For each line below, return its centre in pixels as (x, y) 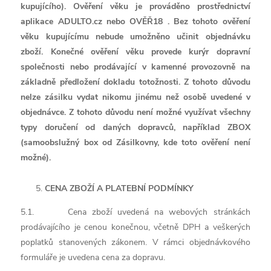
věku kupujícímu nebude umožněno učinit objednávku (135, 37)
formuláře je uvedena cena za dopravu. (93, 257)
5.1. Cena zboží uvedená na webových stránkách (135, 212)
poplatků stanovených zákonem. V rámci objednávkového (135, 242)
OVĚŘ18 (149, 21)
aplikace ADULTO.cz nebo (75, 21)
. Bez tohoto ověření (209, 21)
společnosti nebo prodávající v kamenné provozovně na (135, 67)
